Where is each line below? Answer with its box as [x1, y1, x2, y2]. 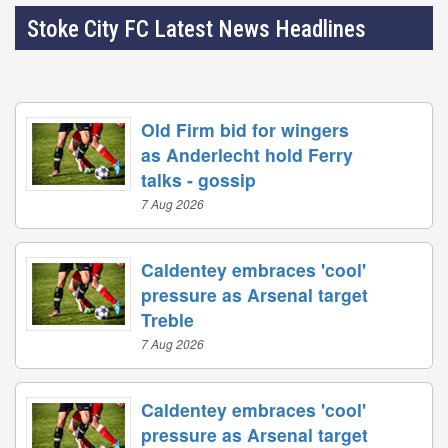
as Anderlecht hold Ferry [141, 142, 353, 167]
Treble [141, 307, 194, 332]
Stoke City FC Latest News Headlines [27, 16, 366, 43]
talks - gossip [141, 167, 256, 192]
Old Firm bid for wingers [141, 117, 349, 142]
